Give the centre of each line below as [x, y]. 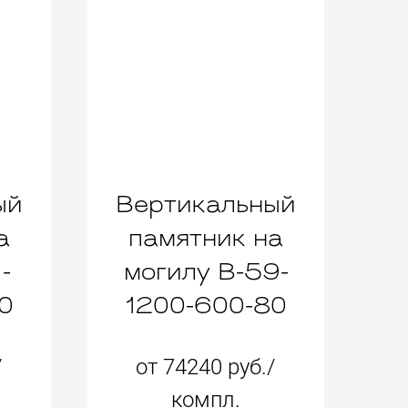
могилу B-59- [206, 273]
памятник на [206, 240]
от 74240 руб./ [206, 367]
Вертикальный [206, 206]
